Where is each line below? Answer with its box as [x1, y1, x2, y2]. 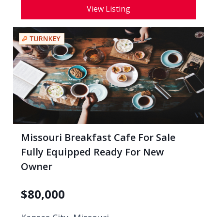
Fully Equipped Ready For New [21, 145, 164, 158]
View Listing [87, 3, 130, 14]
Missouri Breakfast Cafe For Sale [21, 131, 175, 144]
